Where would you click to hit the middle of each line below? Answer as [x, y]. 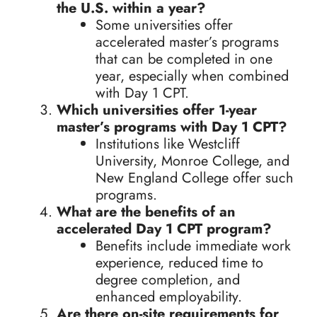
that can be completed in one [184, 59]
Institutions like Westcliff [168, 144]
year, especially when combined [192, 76]
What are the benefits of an [146, 212]
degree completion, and [168, 280]
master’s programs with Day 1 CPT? [172, 127]
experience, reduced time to [179, 263]
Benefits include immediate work [193, 246]
